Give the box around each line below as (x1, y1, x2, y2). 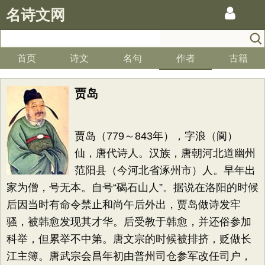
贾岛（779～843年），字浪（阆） (75, 130, 238, 142)
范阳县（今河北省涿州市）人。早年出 (75, 164, 256, 176)
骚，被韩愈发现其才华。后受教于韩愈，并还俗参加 (7, 216, 251, 228)
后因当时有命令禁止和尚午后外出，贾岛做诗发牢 (7, 199, 241, 211)
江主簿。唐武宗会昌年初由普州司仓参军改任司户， (7, 250, 251, 262)
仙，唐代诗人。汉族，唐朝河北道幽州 (75, 147, 256, 159)
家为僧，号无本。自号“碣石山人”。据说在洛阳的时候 (7, 182, 258, 193)
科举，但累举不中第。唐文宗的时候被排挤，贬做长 (7, 233, 251, 245)
